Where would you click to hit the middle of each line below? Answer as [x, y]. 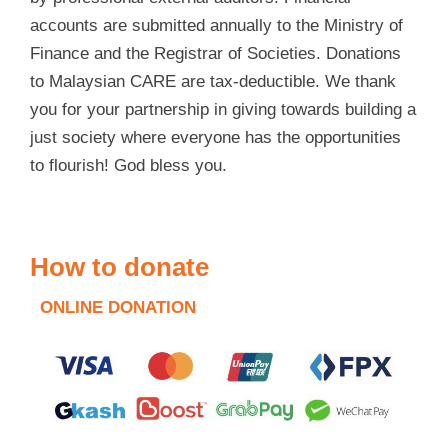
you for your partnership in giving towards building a [223, 110]
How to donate [119, 267]
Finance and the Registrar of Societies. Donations [215, 54]
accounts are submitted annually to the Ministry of [216, 26]
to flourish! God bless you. [128, 166]
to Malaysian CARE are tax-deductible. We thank [213, 82]
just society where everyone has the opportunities [215, 138]
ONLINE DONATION [118, 308]
